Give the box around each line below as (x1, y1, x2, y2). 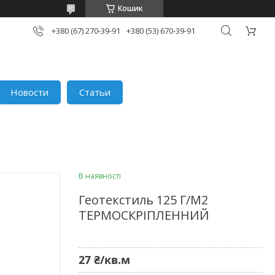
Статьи (79, 85, 111, 98)
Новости (10, 85, 49, 98)
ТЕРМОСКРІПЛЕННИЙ (79, 206, 209, 223)
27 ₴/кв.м (79, 252, 130, 267)
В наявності (79, 170, 121, 181)
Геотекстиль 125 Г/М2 (79, 191, 208, 208)
